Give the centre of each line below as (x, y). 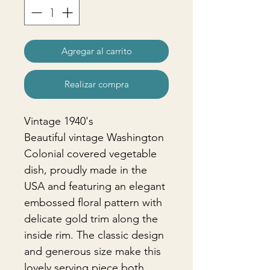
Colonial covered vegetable (90, 154)
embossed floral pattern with (93, 202)
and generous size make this (93, 251)
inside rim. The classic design (94, 235)
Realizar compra (96, 84)
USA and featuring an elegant (95, 186)
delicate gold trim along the (91, 219)
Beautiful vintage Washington (94, 137)
